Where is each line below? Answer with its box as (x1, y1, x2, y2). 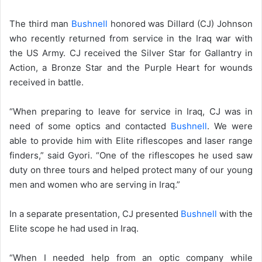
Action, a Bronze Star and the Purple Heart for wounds (9, 62, 253, 73)
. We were (207, 120, 253, 132)
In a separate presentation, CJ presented (9, 208, 181, 219)
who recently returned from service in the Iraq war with (9, 33, 253, 44)
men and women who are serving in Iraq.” (9, 179, 180, 190)
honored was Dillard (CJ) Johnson (107, 18, 253, 29)
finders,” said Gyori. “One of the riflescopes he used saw (9, 150, 253, 161)
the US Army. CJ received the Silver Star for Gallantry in (9, 47, 253, 58)
